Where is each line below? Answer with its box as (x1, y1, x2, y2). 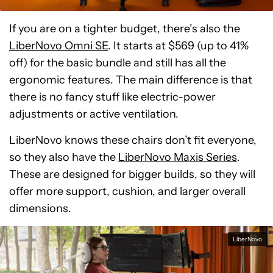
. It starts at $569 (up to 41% (108, 38, 249, 52)
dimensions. (9, 201, 71, 215)
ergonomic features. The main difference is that (9, 73, 252, 87)
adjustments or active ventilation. (9, 107, 179, 121)
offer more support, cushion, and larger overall (9, 184, 246, 198)
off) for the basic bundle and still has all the (9, 55, 226, 69)
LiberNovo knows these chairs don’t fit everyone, (9, 133, 257, 147)
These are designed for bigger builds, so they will (9, 167, 255, 181)
